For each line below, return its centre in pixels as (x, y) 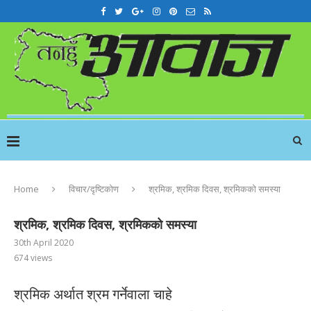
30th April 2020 (44, 243)
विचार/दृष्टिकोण (94, 189)
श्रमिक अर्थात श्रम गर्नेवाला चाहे (93, 294)
